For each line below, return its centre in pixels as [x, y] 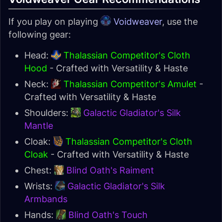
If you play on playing [55, 22]
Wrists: [40, 186]
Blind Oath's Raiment [110, 170]
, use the [180, 22]
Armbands [46, 199]
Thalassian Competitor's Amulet [130, 84]
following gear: [40, 34]
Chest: [39, 170]
